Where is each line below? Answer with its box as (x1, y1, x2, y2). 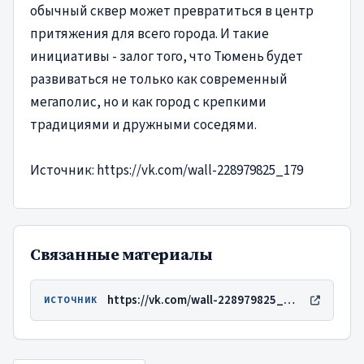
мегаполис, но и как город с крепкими (30, 92, 266, 112)
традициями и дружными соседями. (30, 115, 257, 135)
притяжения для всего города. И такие (30, 24, 269, 44)
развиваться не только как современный (30, 69, 288, 89)
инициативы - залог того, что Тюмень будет (30, 46, 303, 67)
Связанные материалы (30, 242, 213, 266)
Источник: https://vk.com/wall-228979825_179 (30, 160, 303, 180)
